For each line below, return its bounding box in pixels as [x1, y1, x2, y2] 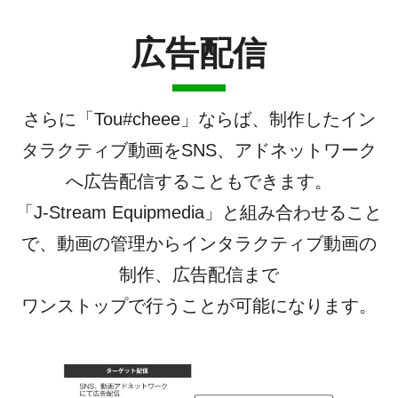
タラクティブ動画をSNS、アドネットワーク [21, 139, 377, 160]
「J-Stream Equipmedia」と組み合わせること [16, 202, 382, 222]
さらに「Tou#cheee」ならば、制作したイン [22, 108, 376, 129]
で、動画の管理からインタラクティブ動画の [21, 233, 377, 253]
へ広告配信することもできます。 [66, 171, 332, 191]
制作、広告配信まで [119, 264, 279, 284]
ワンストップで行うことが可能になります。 [21, 295, 377, 315]
